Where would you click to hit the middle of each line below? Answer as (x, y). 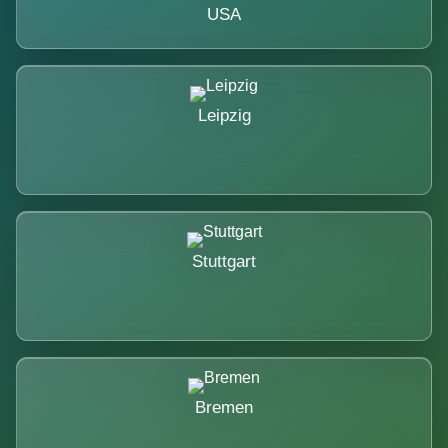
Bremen (224, 407)
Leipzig (224, 115)
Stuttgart (224, 261)
